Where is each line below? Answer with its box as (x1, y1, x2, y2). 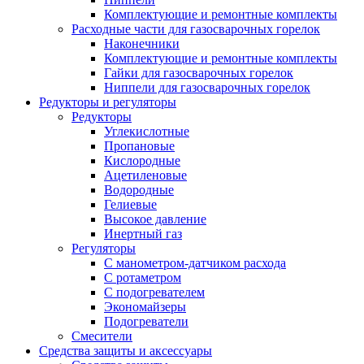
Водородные (104, 183, 174, 197)
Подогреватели (104, 314, 188, 329)
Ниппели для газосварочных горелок (104, 80, 310, 95)
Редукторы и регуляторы (39, 95, 176, 110)
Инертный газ (104, 227, 182, 241)
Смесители (71, 329, 132, 344)
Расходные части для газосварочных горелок (71, 22, 320, 37)
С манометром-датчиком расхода (104, 256, 286, 271)
